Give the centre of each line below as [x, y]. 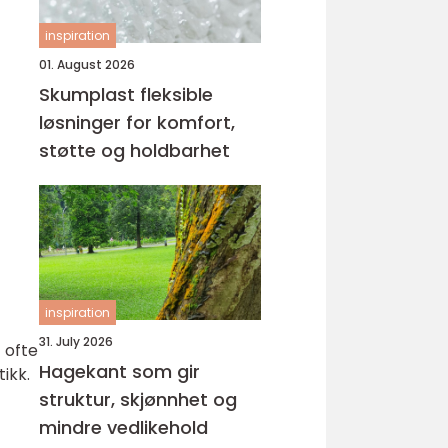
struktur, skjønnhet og [138, 399]
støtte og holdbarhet [134, 150]
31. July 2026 [76, 341]
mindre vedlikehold [123, 427]
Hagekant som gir [119, 371]
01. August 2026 [87, 64]
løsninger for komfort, [137, 122]
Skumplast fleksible [89, 94]
